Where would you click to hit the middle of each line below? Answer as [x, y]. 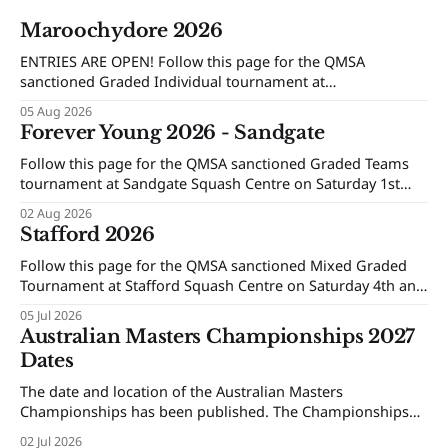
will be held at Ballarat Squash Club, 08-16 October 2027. [212, 431]
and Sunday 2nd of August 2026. [130, 203]
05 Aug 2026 [56, 112]
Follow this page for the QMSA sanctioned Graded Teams [214, 163]
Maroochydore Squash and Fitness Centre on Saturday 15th [222, 101]
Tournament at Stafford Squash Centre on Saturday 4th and [222, 285]
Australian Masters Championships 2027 [218, 337]
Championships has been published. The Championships [214, 411]
